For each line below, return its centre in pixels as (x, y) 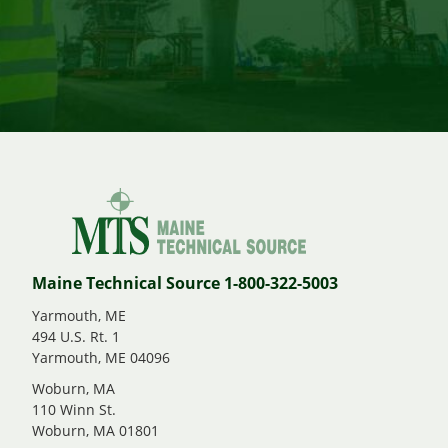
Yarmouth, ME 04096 (101, 358)
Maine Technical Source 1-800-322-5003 (185, 283)
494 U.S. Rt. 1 (76, 337)
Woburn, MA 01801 (95, 431)
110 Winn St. (74, 410)
